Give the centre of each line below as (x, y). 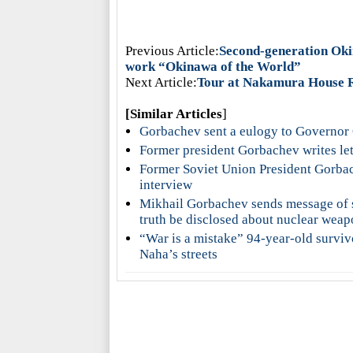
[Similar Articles (173, 114)
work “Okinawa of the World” (213, 67)
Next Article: (161, 82)
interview (165, 185)
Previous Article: (172, 51)
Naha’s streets (178, 254)
